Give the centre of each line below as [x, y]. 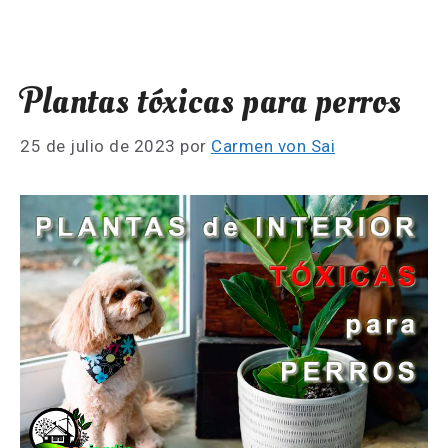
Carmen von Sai [273, 146]
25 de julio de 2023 [98, 146]
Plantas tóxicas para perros [211, 101]
